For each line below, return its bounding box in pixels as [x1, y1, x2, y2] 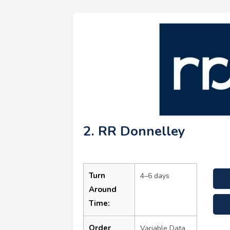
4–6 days [140, 170, 169, 181]
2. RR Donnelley [83, 122, 185, 140]
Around [89, 184, 117, 195]
